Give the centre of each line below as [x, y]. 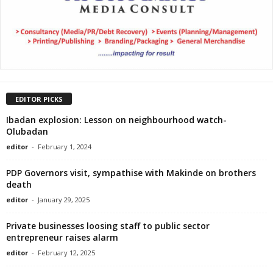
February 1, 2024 [65, 146]
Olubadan [27, 131]
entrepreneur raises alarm [62, 237]
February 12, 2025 [66, 252]
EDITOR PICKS [39, 99]
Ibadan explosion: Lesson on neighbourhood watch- [116, 119]
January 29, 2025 [64, 199]
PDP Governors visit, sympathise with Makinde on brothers [131, 172]
